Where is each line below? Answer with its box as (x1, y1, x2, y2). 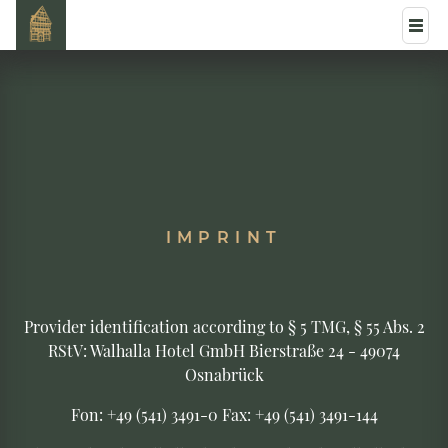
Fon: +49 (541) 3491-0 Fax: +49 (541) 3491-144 (70, 403, 378, 425)
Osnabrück (184, 363, 264, 385)
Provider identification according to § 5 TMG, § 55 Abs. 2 (23, 315, 425, 337)
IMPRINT (165, 228, 283, 248)
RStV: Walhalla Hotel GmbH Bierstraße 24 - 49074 (48, 339, 400, 361)
